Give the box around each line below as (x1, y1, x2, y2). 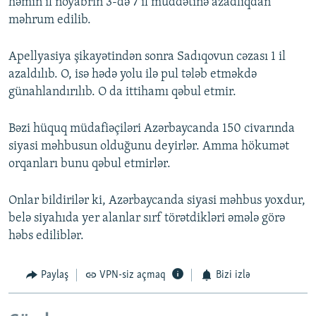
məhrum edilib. (8, 13, 91, 28)
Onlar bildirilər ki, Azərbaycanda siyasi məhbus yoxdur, (8, 194, 305, 208)
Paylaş (40, 269, 68, 281)
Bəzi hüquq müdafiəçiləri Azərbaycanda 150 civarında (8, 122, 295, 136)
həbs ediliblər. (8, 229, 84, 243)
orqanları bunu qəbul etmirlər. (8, 157, 171, 171)
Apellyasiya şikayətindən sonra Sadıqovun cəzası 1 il (8, 50, 286, 64)
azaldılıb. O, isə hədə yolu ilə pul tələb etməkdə (8, 68, 257, 82)
